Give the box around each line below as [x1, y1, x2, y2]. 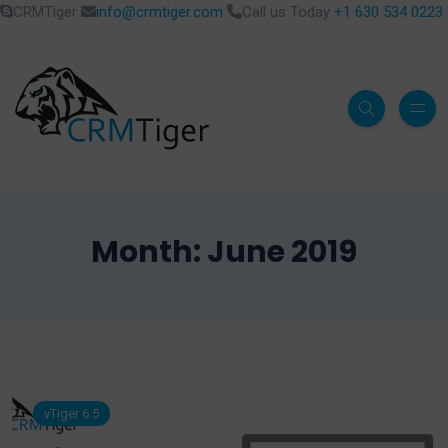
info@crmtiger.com [96, 3, 223, 21]
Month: [91, 231, 207, 273]
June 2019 [207, 231, 357, 273]
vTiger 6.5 [44, 406, 99, 421]
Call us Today [242, 3, 334, 21]
